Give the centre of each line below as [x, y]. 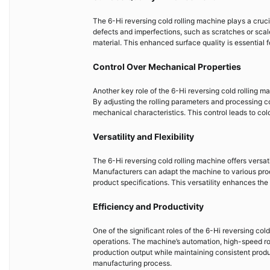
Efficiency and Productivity [148, 207]
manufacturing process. [132, 263]
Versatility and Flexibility [143, 137]
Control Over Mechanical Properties [167, 67]
